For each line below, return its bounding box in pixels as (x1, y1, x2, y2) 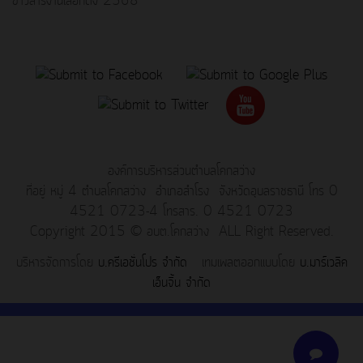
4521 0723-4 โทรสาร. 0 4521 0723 (70, 202, 293, 222)
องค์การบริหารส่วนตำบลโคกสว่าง (108, 161, 255, 181)
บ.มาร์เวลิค (299, 252, 348, 272)
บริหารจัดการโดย (15, 252, 93, 272)
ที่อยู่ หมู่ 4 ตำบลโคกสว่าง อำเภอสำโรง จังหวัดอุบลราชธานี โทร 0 (25, 181, 338, 202)
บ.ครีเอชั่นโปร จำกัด (92, 252, 187, 272)
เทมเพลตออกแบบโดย (186, 252, 300, 272)
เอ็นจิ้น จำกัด (152, 272, 211, 293)
